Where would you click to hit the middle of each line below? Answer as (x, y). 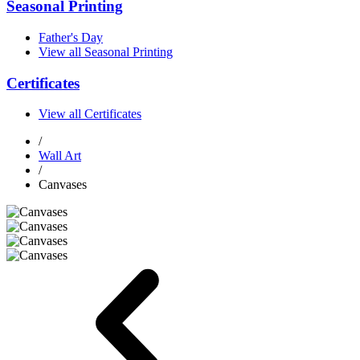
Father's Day (71, 37)
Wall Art (60, 156)
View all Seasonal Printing (106, 51)
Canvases (63, 185)
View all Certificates (90, 114)
